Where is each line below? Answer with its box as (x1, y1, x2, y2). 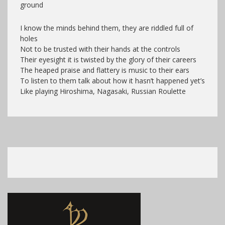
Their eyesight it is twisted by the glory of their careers (20, 54, 196, 64)
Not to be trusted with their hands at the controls (20, 44, 180, 54)
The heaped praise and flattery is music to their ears (20, 65, 189, 75)
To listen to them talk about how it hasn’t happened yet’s (20, 75, 205, 85)
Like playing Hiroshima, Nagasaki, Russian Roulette (20, 86, 186, 96)
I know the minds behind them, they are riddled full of (20, 23, 193, 33)
